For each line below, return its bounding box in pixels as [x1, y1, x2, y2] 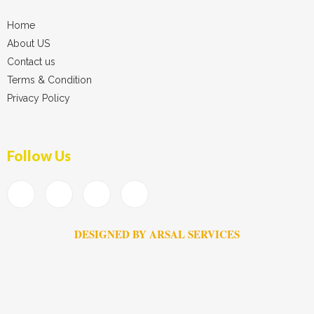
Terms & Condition [7, 74, 92, 86]
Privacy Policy [7, 92, 70, 104]
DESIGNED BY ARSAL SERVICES [74, 226, 240, 242]
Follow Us [7, 146, 71, 164]
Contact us [7, 55, 55, 67]
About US [7, 37, 50, 49]
